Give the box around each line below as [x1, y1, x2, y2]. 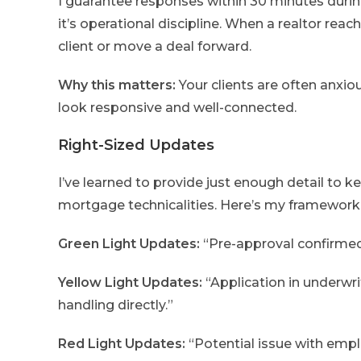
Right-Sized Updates [58, 136, 214, 155]
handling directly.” [58, 297, 173, 313]
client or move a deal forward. [58, 39, 251, 55]
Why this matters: [58, 77, 176, 93]
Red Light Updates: [58, 336, 185, 352]
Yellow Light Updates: [58, 275, 202, 291]
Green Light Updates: [58, 236, 200, 252]
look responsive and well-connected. [58, 100, 297, 116]
